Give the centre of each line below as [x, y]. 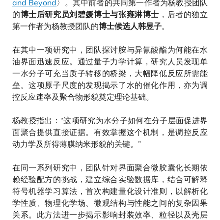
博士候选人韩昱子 [130, 26]
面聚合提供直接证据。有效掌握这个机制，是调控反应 [110, 132]
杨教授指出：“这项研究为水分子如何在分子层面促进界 [110, 120]
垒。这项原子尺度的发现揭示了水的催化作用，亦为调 [110, 85]
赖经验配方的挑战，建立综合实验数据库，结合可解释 [110, 179]
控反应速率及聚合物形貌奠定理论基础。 [83, 96]
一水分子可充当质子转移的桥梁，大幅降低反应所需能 [110, 73]
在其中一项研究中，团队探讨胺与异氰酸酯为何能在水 [110, 49]
